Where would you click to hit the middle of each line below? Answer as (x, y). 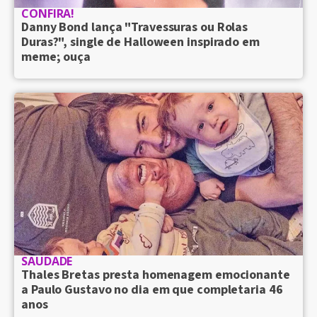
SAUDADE (47, 261)
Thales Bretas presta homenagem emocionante (156, 275)
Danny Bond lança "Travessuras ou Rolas (135, 28)
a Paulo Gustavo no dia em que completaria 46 (152, 289)
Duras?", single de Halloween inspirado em (140, 42)
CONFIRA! (48, 14)
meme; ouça (56, 57)
